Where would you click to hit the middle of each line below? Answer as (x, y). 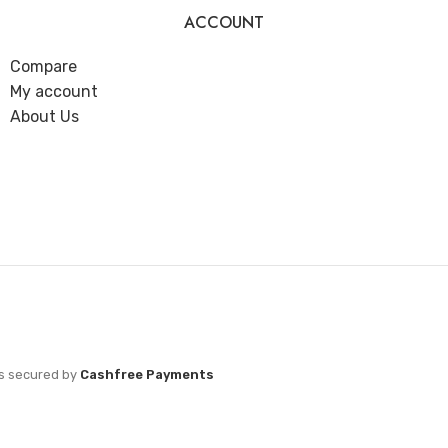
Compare (43, 67)
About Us (44, 117)
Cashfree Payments (147, 375)
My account (54, 92)
